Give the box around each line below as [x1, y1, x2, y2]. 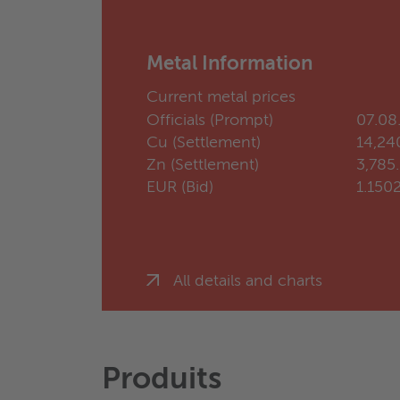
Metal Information [146, 54, 312, 75]
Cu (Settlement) [146, 135, 261, 152]
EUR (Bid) [146, 179, 213, 196]
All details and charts [173, 273, 322, 290]
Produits [102, 365, 221, 396]
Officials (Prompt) [146, 112, 273, 129]
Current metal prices [146, 89, 296, 106]
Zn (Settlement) [146, 157, 259, 174]
